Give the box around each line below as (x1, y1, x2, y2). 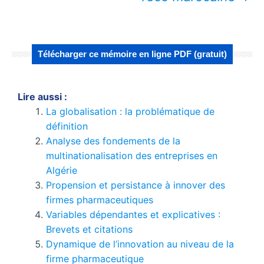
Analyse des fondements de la (46, 134, 180, 147)
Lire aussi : (18, 90, 67, 103)
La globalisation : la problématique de (46, 105, 214, 117)
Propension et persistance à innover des (46, 179, 225, 191)
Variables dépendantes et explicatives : (46, 208, 220, 220)
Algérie (46, 164, 77, 176)
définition (46, 120, 88, 132)
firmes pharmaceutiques (46, 193, 153, 206)
